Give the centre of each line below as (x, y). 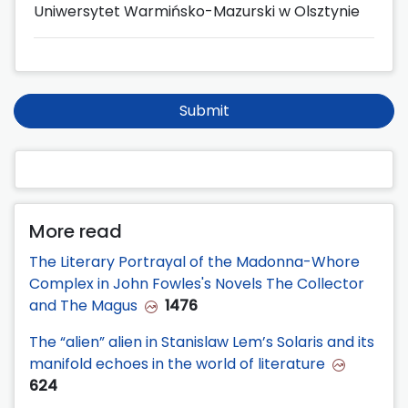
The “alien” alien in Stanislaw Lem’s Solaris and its (202, 342)
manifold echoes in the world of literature (177, 364)
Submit (204, 111)
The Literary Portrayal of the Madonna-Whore (194, 262)
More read (76, 232)
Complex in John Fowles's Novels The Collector (197, 284)
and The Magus (83, 306)
